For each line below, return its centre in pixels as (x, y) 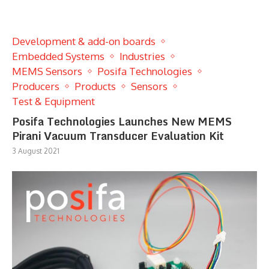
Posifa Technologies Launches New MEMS (122, 121)
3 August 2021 (36, 151)
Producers (36, 86)
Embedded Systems (58, 56)
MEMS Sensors (47, 71)
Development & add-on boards (84, 41)
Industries (142, 56)
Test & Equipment (53, 101)
